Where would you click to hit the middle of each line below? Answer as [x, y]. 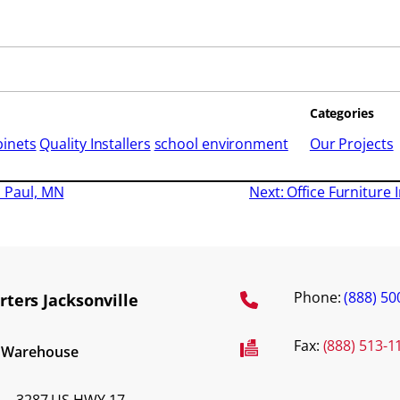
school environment [221, 144]
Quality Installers [95, 144]
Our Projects [351, 144]
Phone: [319, 298]
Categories [342, 113]
